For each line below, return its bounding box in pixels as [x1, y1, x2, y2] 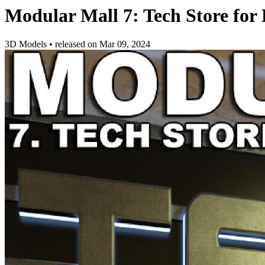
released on [55, 39, 99, 50]
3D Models [5, 39, 49, 50]
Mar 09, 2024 [99, 39, 150, 50]
